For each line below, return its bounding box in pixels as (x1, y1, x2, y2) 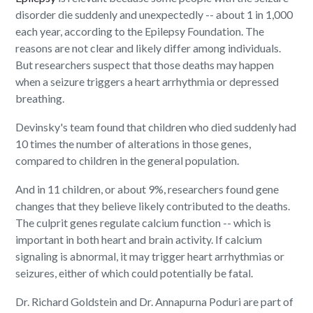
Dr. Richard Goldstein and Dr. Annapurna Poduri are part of (15, 295, 294, 309)
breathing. (15, 92, 65, 105)
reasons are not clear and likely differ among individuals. (15, 41, 282, 55)
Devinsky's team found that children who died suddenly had (15, 120, 297, 134)
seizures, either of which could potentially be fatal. (15, 266, 254, 280)
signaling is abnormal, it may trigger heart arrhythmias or (15, 249, 285, 263)
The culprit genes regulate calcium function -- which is (15, 216, 272, 230)
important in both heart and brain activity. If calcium (15, 233, 263, 247)
